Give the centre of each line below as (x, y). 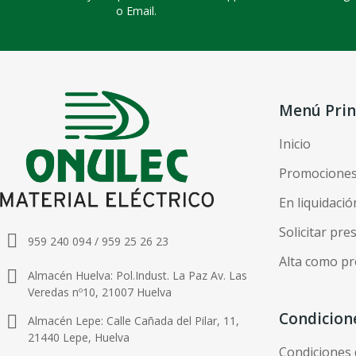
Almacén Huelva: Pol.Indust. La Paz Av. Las (137, 276)
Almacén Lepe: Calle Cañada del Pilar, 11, (133, 321)
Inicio (295, 143)
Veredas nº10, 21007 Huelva (100, 292)
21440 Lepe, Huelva (79, 338)
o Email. (137, 10)
